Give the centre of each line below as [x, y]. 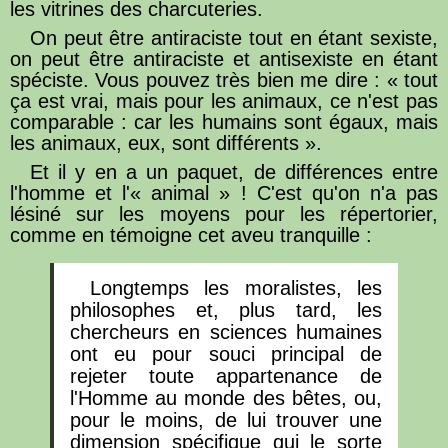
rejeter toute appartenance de [226, 375]
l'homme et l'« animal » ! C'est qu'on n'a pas [224, 192]
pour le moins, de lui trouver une [226, 419]
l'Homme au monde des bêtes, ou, [226, 397]
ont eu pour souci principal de [226, 353]
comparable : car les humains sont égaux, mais [224, 121]
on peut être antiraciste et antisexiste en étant [224, 58]
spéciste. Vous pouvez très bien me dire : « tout [224, 79]
